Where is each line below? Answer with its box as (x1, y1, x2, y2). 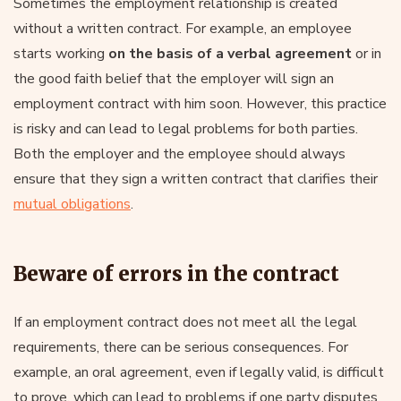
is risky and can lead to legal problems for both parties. (13, 118, 358, 139)
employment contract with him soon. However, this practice (13, 93, 387, 114)
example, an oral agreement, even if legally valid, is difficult (13, 362, 384, 382)
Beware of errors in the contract (13, 260, 339, 286)
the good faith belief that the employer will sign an (13, 68, 334, 89)
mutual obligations (13, 193, 131, 214)
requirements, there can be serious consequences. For (13, 337, 348, 357)
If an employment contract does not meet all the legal (13, 311, 357, 332)
